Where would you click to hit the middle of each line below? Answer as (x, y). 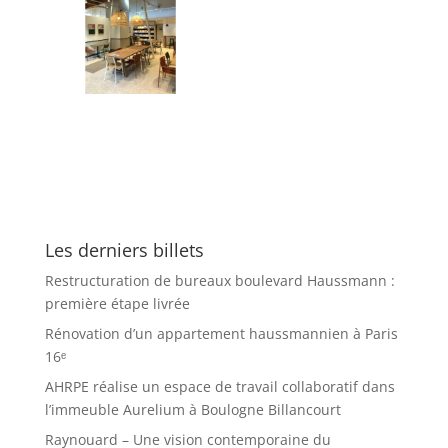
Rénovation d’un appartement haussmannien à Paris (221, 333)
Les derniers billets (124, 249)
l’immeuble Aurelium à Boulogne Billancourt (192, 409)
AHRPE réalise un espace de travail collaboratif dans (219, 386)
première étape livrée (117, 303)
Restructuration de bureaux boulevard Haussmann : (219, 280)
